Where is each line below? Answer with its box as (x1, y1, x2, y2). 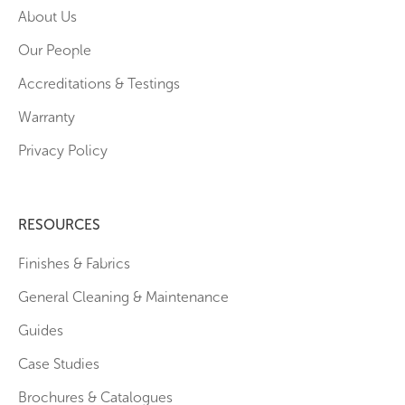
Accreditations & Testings (18, 74, 180, 92)
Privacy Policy (18, 141, 108, 159)
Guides (18, 321, 63, 339)
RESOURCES (18, 215, 100, 233)
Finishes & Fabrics (18, 254, 130, 272)
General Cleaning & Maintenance (18, 287, 229, 306)
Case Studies (18, 354, 99, 372)
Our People (18, 41, 91, 59)
